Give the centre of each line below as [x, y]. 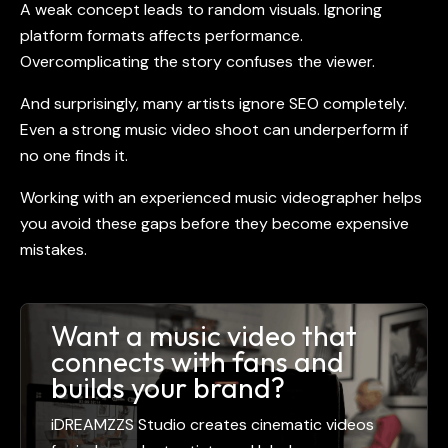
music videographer [307, 197]
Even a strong [72, 129]
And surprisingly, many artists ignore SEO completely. [213, 103]
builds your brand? [168, 387]
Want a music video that [204, 335]
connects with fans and [197, 361]
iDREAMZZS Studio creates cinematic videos [212, 425]
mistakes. [53, 249]
